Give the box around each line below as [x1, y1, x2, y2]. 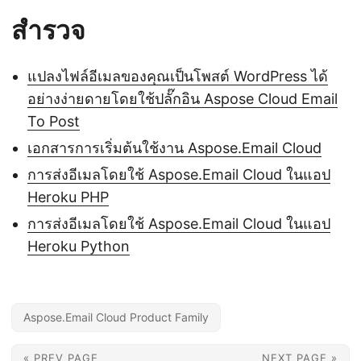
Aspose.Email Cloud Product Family [23, 309, 209, 324]
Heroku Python [27, 237, 130, 255]
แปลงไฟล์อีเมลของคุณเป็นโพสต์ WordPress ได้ [27, 67, 328, 85]
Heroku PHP [27, 188, 109, 205]
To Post [27, 112, 80, 130]
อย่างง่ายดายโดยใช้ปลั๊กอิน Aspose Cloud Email [27, 89, 338, 107]
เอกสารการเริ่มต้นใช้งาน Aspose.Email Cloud [27, 139, 322, 156]
